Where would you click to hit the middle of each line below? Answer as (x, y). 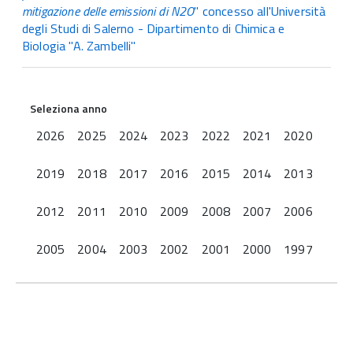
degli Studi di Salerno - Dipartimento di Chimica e (154, 29)
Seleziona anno (69, 109)
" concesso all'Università (260, 11)
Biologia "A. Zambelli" (79, 46)
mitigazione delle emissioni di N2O (108, 11)
